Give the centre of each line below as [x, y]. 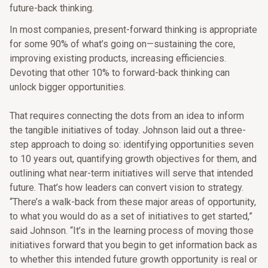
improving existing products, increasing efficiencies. [118, 58]
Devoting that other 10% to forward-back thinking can [120, 73]
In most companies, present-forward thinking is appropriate [133, 30]
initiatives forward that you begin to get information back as [133, 245]
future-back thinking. [52, 8]
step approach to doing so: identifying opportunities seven [132, 144]
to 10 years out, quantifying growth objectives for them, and [133, 159]
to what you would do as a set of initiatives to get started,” [131, 216]
